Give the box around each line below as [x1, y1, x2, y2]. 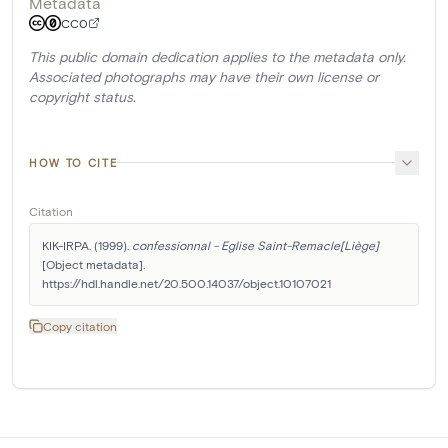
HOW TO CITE [29, 155, 118, 169]
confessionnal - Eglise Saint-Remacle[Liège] [132, 237, 379, 252]
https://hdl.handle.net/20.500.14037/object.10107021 [42, 275, 331, 290]
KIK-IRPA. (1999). [42, 237, 132, 252]
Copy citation [43, 318, 117, 333]
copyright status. [29, 87, 136, 105]
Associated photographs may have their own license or [29, 67, 379, 85]
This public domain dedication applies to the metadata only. [29, 47, 406, 65]
